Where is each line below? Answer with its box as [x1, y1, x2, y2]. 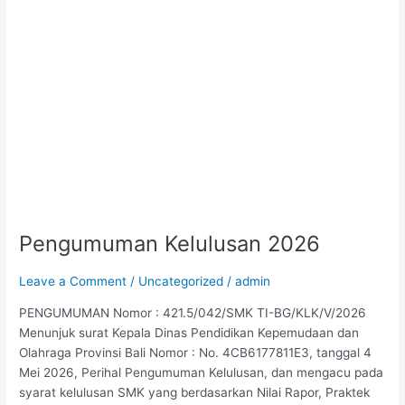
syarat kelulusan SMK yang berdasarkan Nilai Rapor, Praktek [19, 384, 371, 400]
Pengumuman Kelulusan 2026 [19, 231, 321, 258]
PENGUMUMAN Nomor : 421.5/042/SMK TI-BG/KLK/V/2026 [19, 305, 367, 320]
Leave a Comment [19, 273, 127, 288]
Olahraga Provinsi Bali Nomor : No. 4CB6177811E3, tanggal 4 [19, 344, 372, 360]
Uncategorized [138, 273, 224, 288]
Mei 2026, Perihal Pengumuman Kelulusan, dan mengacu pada [19, 364, 384, 380]
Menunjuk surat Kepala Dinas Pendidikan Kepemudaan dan [19, 325, 360, 340]
